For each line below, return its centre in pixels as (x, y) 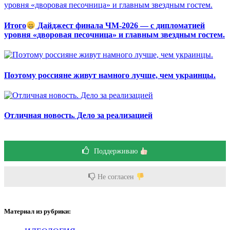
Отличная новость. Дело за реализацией (78, 116)
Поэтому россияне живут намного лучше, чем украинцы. (110, 75)
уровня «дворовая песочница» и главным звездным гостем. (114, 35)
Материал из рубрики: (37, 212)
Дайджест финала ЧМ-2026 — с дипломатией (120, 26)
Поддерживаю (116, 151)
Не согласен (116, 177)
